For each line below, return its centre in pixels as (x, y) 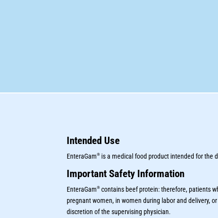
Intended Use (93, 141)
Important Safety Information (126, 174)
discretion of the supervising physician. (119, 212)
